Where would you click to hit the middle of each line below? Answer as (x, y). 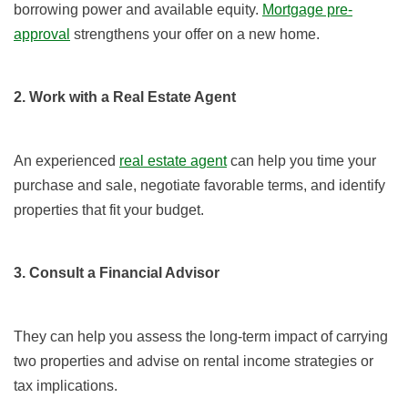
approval (42, 35)
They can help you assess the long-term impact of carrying (201, 337)
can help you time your (301, 161)
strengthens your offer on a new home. (195, 35)
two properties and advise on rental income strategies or (194, 362)
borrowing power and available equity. (138, 10)
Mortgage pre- (307, 10)
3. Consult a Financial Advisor (117, 273)
